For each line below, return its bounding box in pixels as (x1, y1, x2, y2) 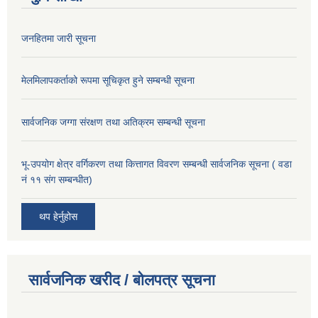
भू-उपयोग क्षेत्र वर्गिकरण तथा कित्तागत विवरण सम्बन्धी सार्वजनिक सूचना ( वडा (21, 158, 292, 170)
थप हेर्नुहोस (39, 211, 77, 223)
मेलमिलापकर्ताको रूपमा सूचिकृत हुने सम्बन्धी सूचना (21, 75, 194, 87)
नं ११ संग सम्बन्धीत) (21, 174, 92, 186)
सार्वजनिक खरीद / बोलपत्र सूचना (28, 271, 215, 290)
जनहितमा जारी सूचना (21, 33, 96, 45)
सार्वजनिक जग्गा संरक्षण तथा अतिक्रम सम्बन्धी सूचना (21, 116, 205, 128)
